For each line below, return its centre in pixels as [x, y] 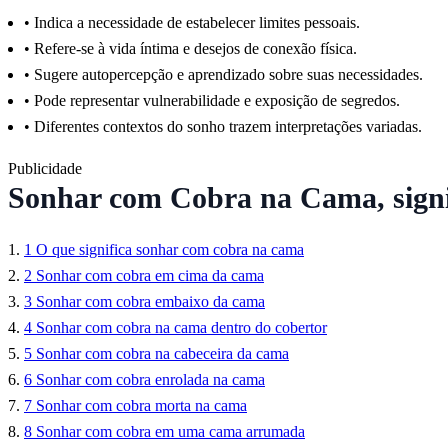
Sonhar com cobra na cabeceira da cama [162, 354]
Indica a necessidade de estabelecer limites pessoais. [197, 23]
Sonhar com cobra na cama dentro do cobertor [181, 328]
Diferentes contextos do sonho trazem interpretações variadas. [228, 127]
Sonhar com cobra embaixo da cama [150, 302]
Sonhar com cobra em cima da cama [150, 276]
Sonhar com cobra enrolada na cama [150, 380]
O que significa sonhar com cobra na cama [170, 250]
